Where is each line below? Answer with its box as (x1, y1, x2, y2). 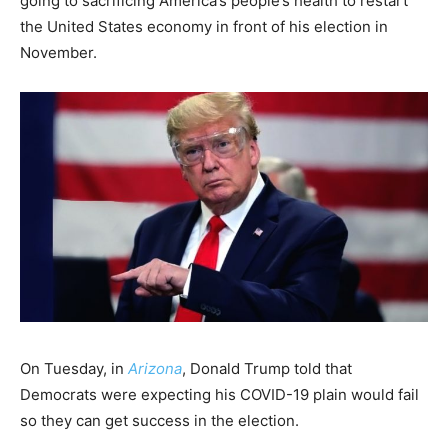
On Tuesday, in (20, 358, 128, 378)
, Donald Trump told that (182, 358, 352, 378)
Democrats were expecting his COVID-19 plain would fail (20, 384, 419, 404)
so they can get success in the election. (20, 410, 299, 430)
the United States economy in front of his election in (20, 16, 388, 36)
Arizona (128, 358, 182, 378)
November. (20, 42, 97, 62)
